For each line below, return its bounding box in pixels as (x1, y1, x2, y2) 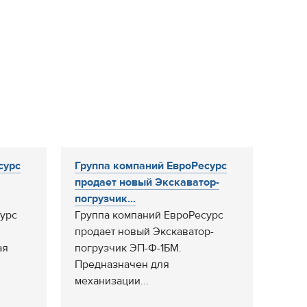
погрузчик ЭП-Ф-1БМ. (75, 241, 182, 255)
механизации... (75, 274, 149, 288)
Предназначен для (75, 258, 169, 271)
